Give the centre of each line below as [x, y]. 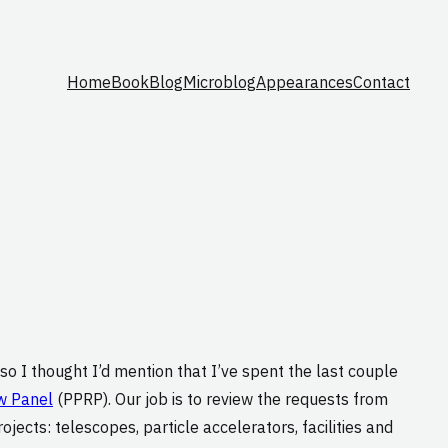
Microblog [219, 81]
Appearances [304, 81]
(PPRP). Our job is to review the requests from [220, 399]
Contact [381, 81]
